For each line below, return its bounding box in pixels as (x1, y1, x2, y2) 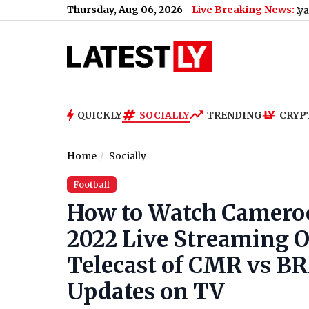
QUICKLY (77, 108, 122, 121)
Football (74, 179, 110, 190)
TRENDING (207, 108, 262, 121)
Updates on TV (67, 278, 224, 306)
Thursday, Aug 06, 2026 (67, 3, 183, 16)
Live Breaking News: (192, 3, 295, 16)
